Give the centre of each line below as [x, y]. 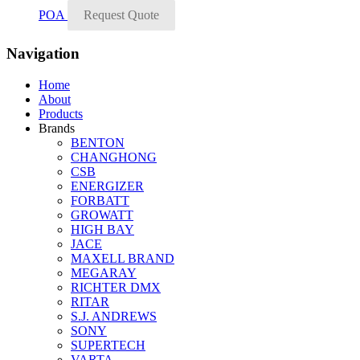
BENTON [98, 143]
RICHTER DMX [116, 288]
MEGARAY [104, 273]
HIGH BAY [102, 230]
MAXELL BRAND [123, 259]
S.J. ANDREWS [114, 317]
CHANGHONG [114, 157]
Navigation [43, 54]
